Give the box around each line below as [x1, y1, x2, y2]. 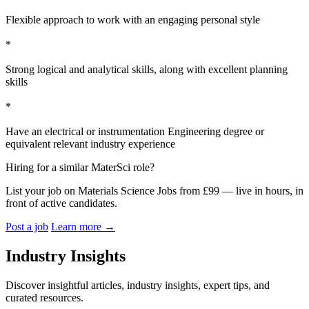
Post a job [6, 221, 48, 233]
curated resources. [6, 291, 83, 303]
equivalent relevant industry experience [6, 138, 175, 150]
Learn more [51, 221, 104, 233]
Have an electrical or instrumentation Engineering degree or [6, 126, 264, 138]
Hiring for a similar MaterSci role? [6, 161, 154, 174]
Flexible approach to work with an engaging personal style [6, 14, 260, 26]
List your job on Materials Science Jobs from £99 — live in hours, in [6, 185, 303, 197]
